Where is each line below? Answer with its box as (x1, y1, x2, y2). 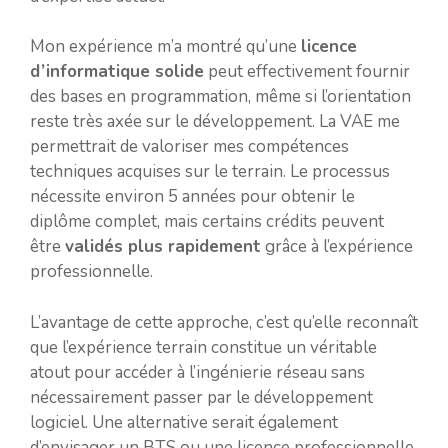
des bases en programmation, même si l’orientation (30, 85, 411, 109)
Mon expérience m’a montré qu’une (30, 35, 301, 59)
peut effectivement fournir (204, 60, 410, 84)
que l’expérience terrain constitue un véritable (30, 335, 377, 359)
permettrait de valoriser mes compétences (30, 135, 349, 159)
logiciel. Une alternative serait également (30, 410, 338, 434)
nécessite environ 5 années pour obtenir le (30, 185, 355, 209)
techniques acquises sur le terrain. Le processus (30, 160, 390, 184)
